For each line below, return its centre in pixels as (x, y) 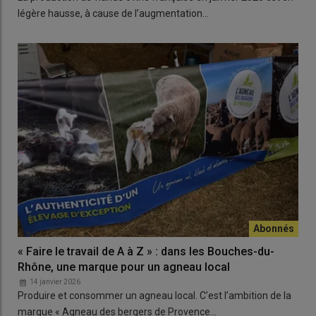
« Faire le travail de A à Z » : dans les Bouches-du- (146, 251)
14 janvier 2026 (55, 281)
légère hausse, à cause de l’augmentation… (113, 14)
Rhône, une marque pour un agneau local (124, 267)
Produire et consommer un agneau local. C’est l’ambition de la (154, 295)
